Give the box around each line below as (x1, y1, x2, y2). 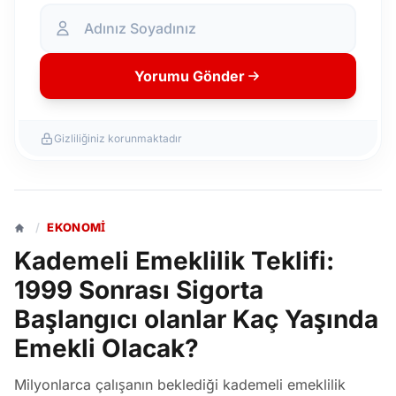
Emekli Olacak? (14, 333, 199, 363)
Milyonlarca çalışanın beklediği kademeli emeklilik (14, 376, 346, 393)
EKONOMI (47, 220, 106, 234)
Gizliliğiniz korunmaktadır (54, 132, 182, 145)
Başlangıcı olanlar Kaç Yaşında (14, 304, 378, 334)
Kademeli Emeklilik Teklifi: (14, 246, 334, 276)
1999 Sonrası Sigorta (14, 275, 263, 305)
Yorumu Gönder (133, 67, 245, 85)
